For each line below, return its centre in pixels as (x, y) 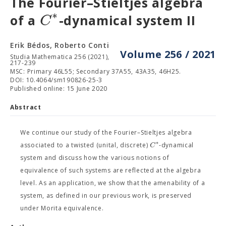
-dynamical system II (127, 20)
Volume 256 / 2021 (168, 54)
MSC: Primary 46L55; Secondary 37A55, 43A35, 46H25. (96, 71)
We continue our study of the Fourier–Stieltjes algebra (106, 132)
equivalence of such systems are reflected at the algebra (111, 170)
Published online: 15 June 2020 (59, 89)
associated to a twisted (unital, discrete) (85, 145)
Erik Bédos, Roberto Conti (60, 45)
